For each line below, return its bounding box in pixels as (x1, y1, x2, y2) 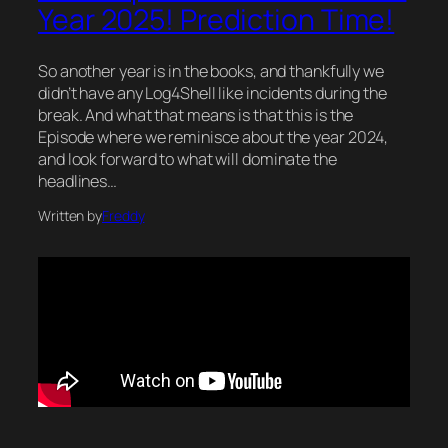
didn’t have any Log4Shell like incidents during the (38, 81, 387, 104)
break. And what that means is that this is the (38, 103, 354, 126)
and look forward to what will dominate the (38, 147, 337, 170)
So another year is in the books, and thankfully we (38, 59, 384, 82)
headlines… (38, 169, 118, 192)
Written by (38, 205, 102, 225)
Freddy (102, 205, 145, 225)
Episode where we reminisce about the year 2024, (38, 125, 389, 148)
